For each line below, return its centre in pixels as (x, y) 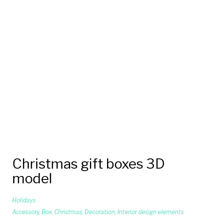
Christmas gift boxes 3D (88, 164)
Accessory (26, 212)
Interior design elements (151, 212)
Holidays (24, 200)
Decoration (100, 212)
